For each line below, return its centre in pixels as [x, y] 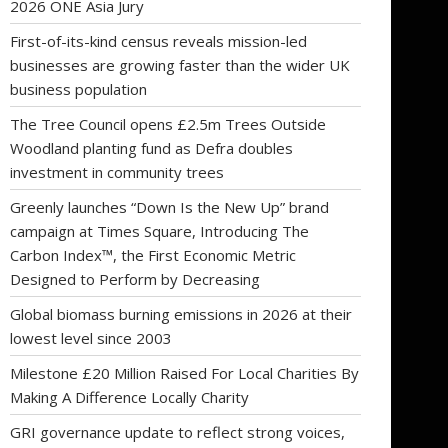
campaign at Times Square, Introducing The [159, 230]
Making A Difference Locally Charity [129, 396]
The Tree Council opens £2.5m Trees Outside [168, 123]
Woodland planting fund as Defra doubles [151, 147]
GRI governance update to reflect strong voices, [177, 431]
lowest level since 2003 [91, 337]
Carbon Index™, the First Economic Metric [153, 254]
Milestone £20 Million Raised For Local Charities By [184, 372]
